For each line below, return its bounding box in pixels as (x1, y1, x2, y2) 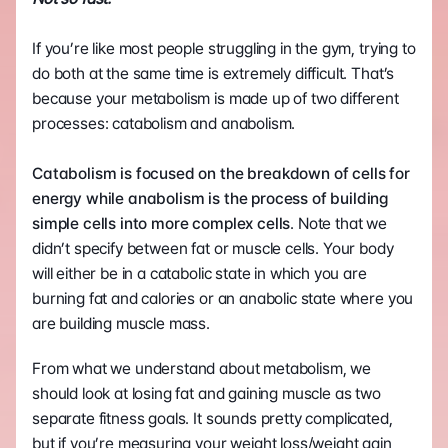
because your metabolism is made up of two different (32, 88, 399, 108)
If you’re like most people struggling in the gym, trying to (32, 38, 416, 58)
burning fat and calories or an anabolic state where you (32, 288, 414, 308)
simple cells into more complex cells (32, 213, 291, 233)
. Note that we (290, 213, 388, 233)
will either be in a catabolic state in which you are (32, 263, 367, 283)
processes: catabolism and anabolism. (32, 113, 311, 133)
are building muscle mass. (32, 313, 214, 333)
